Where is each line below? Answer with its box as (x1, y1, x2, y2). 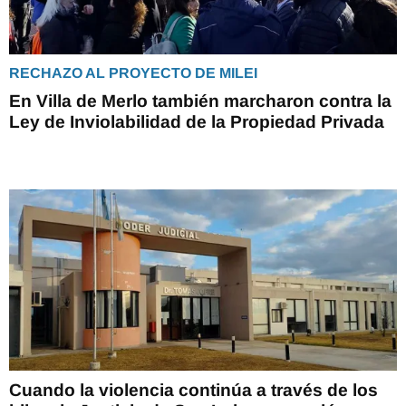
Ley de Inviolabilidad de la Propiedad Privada (9, 111, 384, 131)
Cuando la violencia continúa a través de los (9, 380, 378, 400)
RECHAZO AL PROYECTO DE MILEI (9, 64, 257, 81)
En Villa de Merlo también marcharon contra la (9, 91, 391, 111)
